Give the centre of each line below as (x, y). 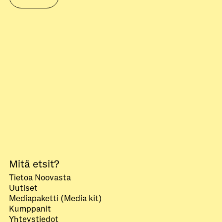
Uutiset (23, 188)
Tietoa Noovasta (40, 178)
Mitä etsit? (34, 164)
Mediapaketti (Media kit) (55, 198)
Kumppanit (30, 209)
